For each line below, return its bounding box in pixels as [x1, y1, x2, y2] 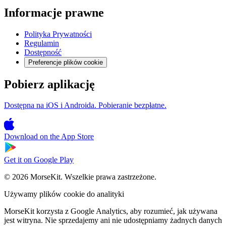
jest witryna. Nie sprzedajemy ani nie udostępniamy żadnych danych [4, 216, 222, 225]
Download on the [4, 132, 60, 141]
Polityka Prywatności [24, 29, 92, 38]
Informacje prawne [4, 6, 104, 19]
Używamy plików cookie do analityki [4, 190, 124, 199]
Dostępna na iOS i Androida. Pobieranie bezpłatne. [4, 101, 166, 110]
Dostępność [24, 47, 62, 56]
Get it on [4, 155, 32, 164]
